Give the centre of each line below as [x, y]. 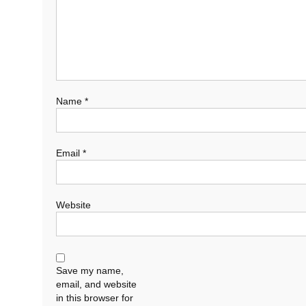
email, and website [96, 284]
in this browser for [95, 298]
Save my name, [90, 270]
